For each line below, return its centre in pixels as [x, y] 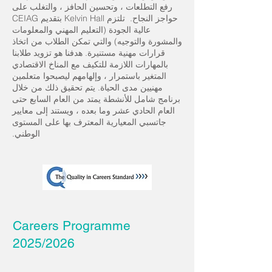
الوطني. [26, 134]
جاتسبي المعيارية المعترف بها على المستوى [89, 122]
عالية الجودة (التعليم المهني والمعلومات [81, 30]
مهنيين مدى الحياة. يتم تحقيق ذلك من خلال [87, 87]
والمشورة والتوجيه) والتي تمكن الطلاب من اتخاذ [97, 41]
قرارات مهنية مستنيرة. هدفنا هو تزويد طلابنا [89, 53]
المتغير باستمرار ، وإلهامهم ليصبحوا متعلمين [89, 76]
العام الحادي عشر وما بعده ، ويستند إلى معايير [93, 110]
